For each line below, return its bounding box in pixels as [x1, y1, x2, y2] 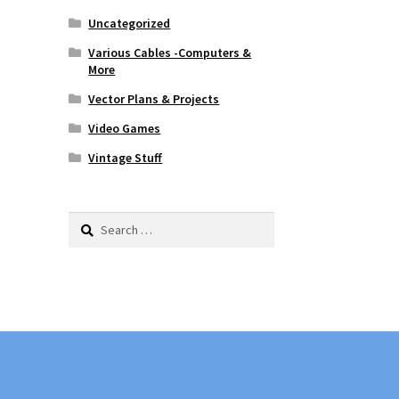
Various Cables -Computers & [88, 44, 252, 61]
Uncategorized [88, 14, 171, 31]
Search [67, 213, 105, 230]
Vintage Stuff [88, 149, 163, 166]
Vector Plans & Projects [88, 90, 220, 107]
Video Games [88, 119, 161, 136]
